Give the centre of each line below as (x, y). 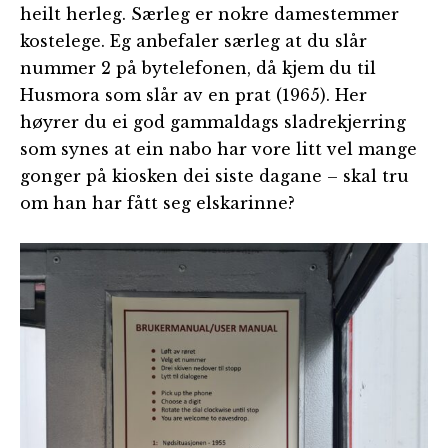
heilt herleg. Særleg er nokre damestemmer (209, 14)
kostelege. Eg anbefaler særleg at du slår (193, 41)
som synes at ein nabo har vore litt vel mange (218, 149)
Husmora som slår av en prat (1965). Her (193, 95)
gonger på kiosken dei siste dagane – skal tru (214, 176)
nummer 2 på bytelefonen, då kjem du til (198, 68)
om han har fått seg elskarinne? (157, 203)
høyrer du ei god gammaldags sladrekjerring (213, 122)
